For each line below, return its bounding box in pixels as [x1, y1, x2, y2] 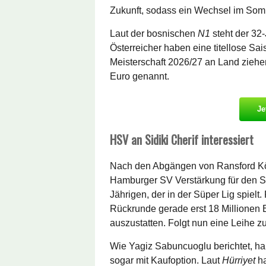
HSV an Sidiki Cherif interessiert [110, 130, 254, 148]
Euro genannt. [110, 71, 169, 81]
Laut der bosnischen [110, 28, 198, 39]
